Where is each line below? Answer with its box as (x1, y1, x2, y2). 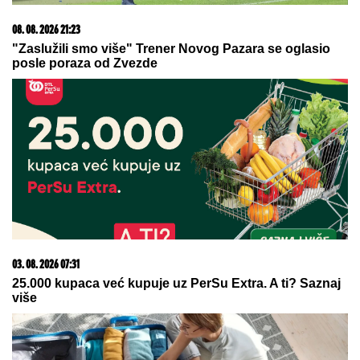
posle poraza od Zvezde (12, 56, 157, 71)
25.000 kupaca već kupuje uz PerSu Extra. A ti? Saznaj (12, 276, 341, 291)
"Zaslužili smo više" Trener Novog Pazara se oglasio (12, 42, 330, 56)
